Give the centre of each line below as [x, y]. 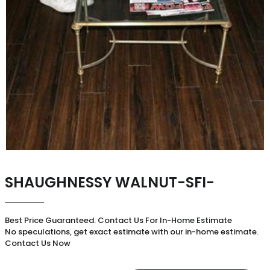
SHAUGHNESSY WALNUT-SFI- [110, 182]
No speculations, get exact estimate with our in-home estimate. [132, 232]
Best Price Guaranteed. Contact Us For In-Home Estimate [118, 220]
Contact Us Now [38, 243]
